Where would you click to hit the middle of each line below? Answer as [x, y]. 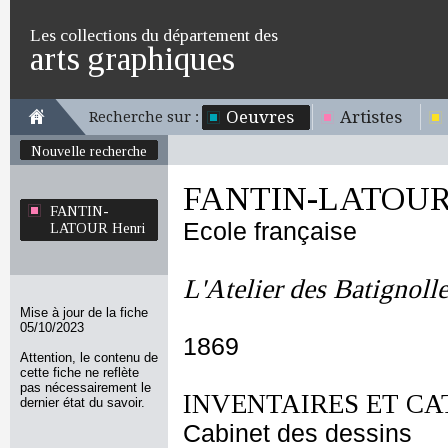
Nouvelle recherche [89, 151]
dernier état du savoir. [82, 402]
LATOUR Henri [97, 228]
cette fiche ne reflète [79, 372]
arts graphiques [132, 58]
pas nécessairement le [85, 387]
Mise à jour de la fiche [84, 312]
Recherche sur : [144, 117]
